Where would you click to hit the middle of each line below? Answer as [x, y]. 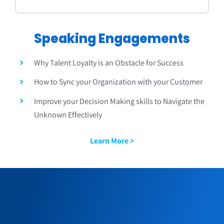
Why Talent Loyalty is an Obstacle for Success [109, 63]
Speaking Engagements [112, 39]
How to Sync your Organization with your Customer [118, 82]
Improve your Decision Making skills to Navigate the [119, 101]
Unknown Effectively [68, 114]
